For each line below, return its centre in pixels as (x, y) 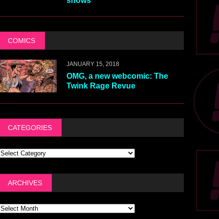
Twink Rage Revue (101, 86)
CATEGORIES (30, 128)
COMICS (21, 41)
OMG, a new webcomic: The (117, 76)
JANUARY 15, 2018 (93, 64)
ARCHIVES (25, 183)
